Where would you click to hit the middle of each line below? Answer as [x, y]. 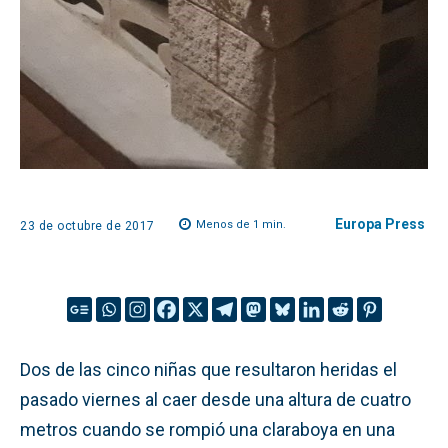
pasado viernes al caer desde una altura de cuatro [215, 399]
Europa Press [380, 224]
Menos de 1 [227, 225]
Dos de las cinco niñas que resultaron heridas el [208, 369]
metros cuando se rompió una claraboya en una [207, 429]
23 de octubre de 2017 [87, 225]
